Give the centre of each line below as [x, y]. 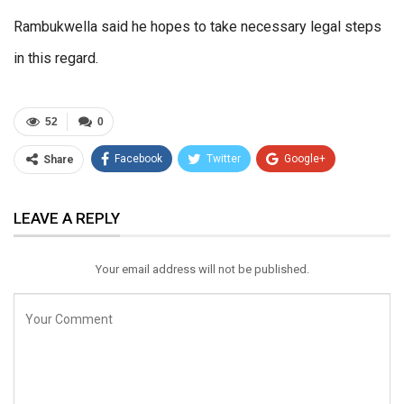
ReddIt [137, 193]
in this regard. [56, 59]
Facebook [138, 159]
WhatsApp [222, 193]
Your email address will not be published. [202, 270]
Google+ [305, 159]
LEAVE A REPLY [67, 219]
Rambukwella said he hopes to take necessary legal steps [197, 27]
